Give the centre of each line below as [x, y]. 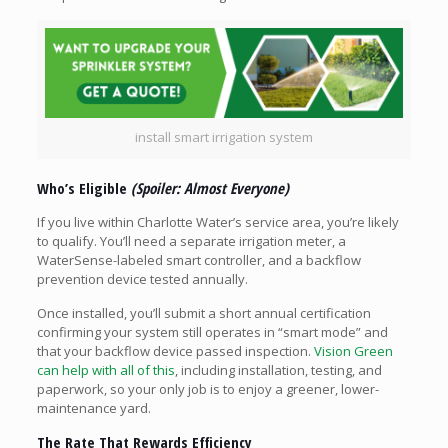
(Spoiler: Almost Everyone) [209, 187]
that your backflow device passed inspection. [175, 350]
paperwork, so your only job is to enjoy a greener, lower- [207, 388]
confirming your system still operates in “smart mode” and [212, 331]
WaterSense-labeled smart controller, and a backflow [198, 259]
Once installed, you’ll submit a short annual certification [203, 312]
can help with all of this [105, 369]
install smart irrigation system [224, 136]
